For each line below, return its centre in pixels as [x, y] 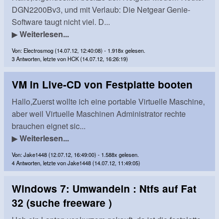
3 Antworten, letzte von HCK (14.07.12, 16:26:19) [70, 58]
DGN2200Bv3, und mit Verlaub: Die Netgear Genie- [101, 9]
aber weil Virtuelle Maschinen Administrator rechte [99, 113]
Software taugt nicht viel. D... [61, 22]
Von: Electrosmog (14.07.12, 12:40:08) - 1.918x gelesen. [78, 50]
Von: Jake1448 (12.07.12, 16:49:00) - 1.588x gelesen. [75, 154]
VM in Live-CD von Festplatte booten [102, 84]
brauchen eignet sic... [49, 126]
